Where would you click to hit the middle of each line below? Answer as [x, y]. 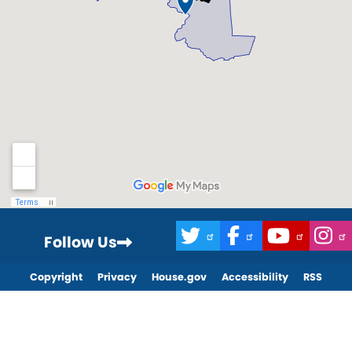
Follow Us [80, 242]
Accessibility [255, 277]
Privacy [117, 277]
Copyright [56, 277]
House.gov [179, 277]
